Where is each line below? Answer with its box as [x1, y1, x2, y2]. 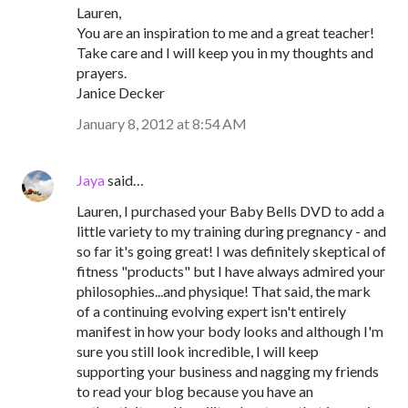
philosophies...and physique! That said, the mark [76, 282, 371, 300]
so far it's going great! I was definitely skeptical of [76, 242, 386, 260]
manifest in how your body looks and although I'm [76, 322, 383, 340]
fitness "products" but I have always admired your [76, 262, 385, 280]
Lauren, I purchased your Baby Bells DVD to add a [76, 202, 384, 219]
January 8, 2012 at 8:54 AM [76, 115, 247, 132]
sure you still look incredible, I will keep [76, 342, 319, 360]
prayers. [76, 64, 127, 81]
